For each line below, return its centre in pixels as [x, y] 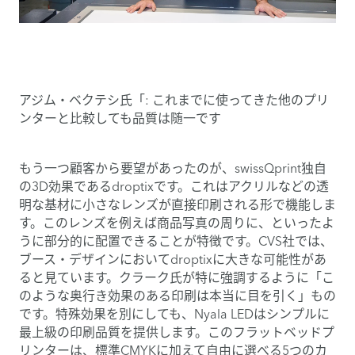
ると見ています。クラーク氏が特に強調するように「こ [177, 277]
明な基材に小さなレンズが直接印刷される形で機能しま [177, 204]
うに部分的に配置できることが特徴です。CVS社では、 [176, 240]
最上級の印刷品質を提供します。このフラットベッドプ [177, 332]
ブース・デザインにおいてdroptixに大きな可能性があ [173, 259]
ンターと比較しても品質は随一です [120, 118]
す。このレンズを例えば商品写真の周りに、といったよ [177, 222]
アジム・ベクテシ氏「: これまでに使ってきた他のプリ [174, 99]
